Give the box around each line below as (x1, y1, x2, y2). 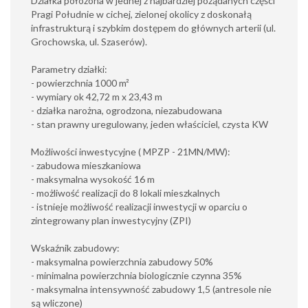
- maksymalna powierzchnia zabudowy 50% (31, 256, 213, 267)
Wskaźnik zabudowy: (31, 242, 122, 254)
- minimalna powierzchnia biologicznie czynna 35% (31, 269, 242, 281)
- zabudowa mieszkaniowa (31, 159, 141, 171)
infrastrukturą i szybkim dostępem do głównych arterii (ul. (31, 22, 276, 34)
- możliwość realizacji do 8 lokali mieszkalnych (31, 187, 222, 199)
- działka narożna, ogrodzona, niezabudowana (31, 104, 224, 116)
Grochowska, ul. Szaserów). (31, 36, 149, 47)
